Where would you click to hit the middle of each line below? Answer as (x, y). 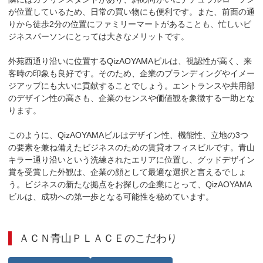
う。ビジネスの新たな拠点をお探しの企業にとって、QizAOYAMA (130, 184)
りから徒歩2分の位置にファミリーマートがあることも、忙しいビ (130, 24)
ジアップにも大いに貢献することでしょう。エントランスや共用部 (131, 86)
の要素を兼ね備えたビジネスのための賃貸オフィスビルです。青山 (131, 147)
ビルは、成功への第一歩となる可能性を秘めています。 (111, 197)
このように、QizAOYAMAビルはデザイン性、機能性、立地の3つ (128, 135)
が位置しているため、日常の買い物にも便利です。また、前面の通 (131, 12)
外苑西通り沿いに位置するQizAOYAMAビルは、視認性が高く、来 (130, 61)
